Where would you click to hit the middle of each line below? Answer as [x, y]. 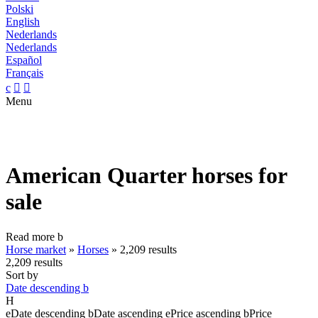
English [23, 22]
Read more [32, 236]
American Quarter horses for [146, 176]
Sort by [22, 275]
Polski [20, 9]
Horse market [36, 249]
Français [24, 73]
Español [24, 60]
